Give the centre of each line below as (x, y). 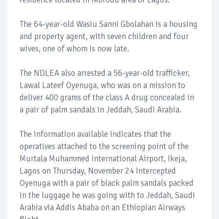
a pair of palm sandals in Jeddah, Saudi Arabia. (100, 110)
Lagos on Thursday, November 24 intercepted (98, 171)
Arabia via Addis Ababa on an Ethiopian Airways (102, 208)
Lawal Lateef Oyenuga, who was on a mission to (102, 85)
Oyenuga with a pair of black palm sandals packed (107, 183)
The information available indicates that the (95, 134)
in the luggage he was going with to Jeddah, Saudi (107, 195)
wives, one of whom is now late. (74, 49)
